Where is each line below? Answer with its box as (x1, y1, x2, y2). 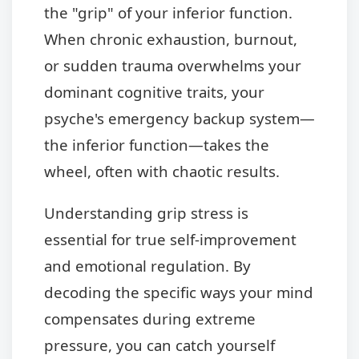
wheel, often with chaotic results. (44, 160, 280, 181)
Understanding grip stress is (44, 202, 248, 223)
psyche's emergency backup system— (44, 107, 315, 128)
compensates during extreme (44, 308, 256, 329)
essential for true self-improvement (44, 228, 296, 249)
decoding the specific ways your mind (44, 281, 313, 302)
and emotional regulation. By (44, 255, 251, 276)
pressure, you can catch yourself (44, 334, 275, 355)
